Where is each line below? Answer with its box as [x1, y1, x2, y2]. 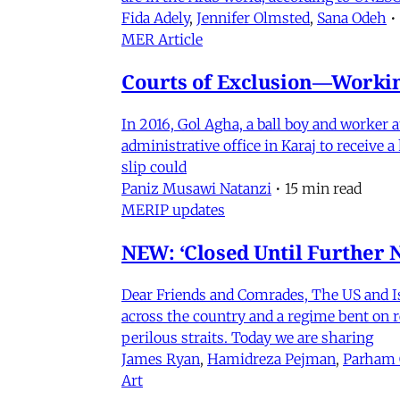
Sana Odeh [317, 8, 387, 27]
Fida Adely [121, 8, 189, 27]
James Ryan [121, 349, 200, 368]
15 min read [285, 179, 362, 197]
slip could [121, 157, 187, 176]
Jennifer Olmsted [196, 8, 310, 27]
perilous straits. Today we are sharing [121, 328, 373, 346]
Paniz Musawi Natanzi [121, 179, 271, 197]
